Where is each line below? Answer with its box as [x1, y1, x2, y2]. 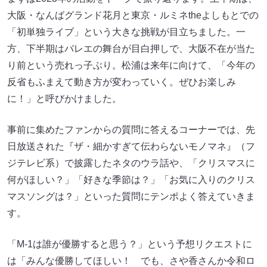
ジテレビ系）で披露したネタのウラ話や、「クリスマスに [7, 158, 255, 169]
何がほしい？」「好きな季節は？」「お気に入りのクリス [7, 175, 255, 185]
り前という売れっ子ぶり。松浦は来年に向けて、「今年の [7, 60, 255, 71]
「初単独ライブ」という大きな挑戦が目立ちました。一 [7, 27, 246, 38]
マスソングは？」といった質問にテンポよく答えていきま [7, 191, 255, 202]
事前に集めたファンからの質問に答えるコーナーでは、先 [7, 125, 255, 135]
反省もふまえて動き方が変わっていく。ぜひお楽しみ [7, 77, 236, 88]
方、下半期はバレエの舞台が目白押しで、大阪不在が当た [7, 44, 255, 54]
